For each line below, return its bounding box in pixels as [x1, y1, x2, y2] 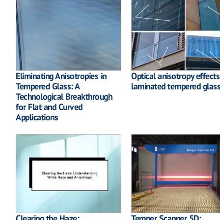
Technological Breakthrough [16, 90, 112, 102]
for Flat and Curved [16, 101, 82, 112]
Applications [16, 111, 58, 123]
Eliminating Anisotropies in [16, 70, 107, 82]
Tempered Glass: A [16, 80, 80, 92]
